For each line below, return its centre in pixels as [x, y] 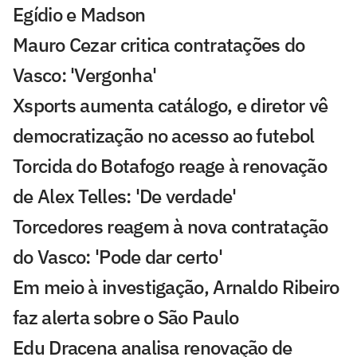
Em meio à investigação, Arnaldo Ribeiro [176, 286]
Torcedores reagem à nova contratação [171, 226]
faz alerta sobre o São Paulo [126, 317]
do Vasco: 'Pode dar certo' [118, 256]
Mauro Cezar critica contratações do [159, 44]
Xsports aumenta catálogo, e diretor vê [171, 105]
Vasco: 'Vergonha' [85, 75]
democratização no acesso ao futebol [164, 135]
